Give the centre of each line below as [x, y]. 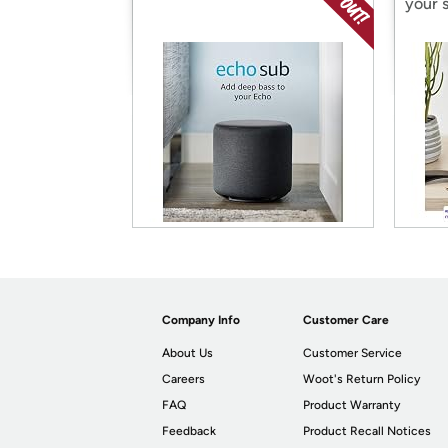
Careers [183, 379]
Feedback [189, 431]
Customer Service [353, 353]
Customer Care [346, 320]
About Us [187, 353]
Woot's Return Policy [362, 379]
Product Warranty [352, 405]
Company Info [201, 320]
